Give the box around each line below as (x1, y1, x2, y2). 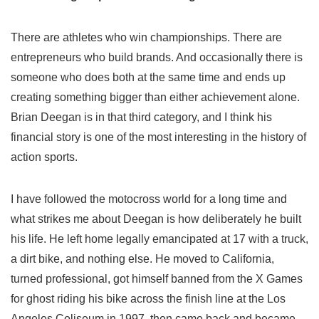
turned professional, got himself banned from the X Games (11, 273, 303, 286)
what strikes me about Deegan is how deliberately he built (11, 213, 301, 226)
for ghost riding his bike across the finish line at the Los (11, 293, 286, 305)
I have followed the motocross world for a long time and (11, 193, 287, 206)
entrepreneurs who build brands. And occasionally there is (11, 51, 303, 64)
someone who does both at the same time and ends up (11, 71, 286, 84)
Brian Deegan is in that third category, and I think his (11, 111, 272, 124)
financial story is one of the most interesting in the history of (11, 131, 306, 144)
